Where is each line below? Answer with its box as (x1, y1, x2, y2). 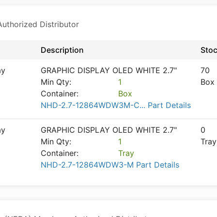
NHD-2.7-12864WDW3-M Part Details (41, 160, 179, 170)
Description (41, 45, 84, 55)
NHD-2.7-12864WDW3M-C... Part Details (41, 100, 191, 110)
